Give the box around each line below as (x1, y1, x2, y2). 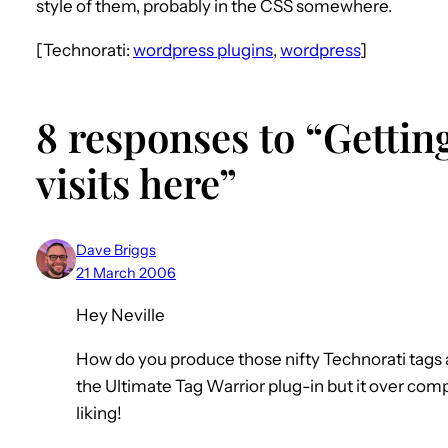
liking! (76, 403, 122, 424)
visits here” (36, 156, 237, 210)
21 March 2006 (76, 264, 176, 283)
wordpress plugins (133, 39, 273, 60)
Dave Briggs (76, 241, 156, 260)
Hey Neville (76, 305, 165, 326)
